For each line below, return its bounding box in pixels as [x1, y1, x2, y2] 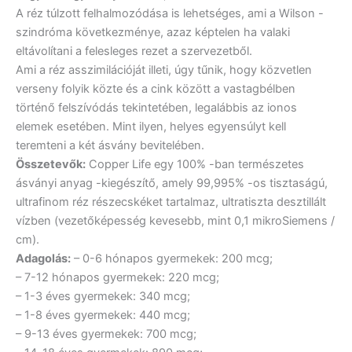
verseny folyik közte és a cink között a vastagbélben [16, 82, 295, 96]
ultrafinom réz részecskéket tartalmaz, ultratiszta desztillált [16, 195, 326, 209]
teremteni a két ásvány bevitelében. [16, 138, 204, 152]
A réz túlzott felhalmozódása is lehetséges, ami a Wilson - [16, 6, 324, 20]
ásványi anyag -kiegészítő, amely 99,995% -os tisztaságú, [16, 176, 328, 190]
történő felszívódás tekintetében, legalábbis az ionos [16, 101, 297, 115]
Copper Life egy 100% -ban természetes [86, 157, 304, 171]
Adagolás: [16, 251, 71, 266]
